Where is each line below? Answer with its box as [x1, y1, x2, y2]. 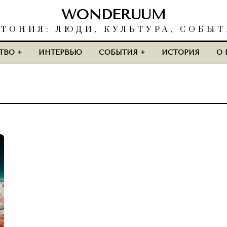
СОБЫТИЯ [99, 48, 138, 57]
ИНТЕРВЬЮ [39, 48, 82, 57]
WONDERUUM [61, 6, 166, 23]
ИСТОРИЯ [162, 48, 200, 57]
